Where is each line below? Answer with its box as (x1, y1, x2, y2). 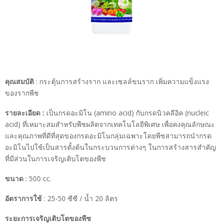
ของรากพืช (5, 88, 39, 98)
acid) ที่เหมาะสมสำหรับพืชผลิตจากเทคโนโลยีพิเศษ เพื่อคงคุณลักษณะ (5, 119, 215, 129)
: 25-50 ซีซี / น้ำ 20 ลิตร (42, 193, 118, 203)
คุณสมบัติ (5, 76, 34, 86)
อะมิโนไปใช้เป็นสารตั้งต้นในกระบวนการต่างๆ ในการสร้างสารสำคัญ (5, 142, 216, 152)
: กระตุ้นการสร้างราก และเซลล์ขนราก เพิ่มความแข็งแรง (34, 76, 209, 86)
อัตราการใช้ (5, 193, 42, 203)
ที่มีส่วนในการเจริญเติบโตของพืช (5, 153, 106, 163)
